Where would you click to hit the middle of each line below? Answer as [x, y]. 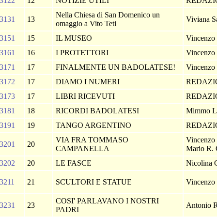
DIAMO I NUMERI [89, 82]
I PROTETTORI [83, 53]
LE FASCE [75, 163]
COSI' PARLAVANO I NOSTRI [107, 201]
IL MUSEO [75, 38]
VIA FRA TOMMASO [92, 140]
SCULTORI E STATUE [95, 182]
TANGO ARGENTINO [94, 125]
